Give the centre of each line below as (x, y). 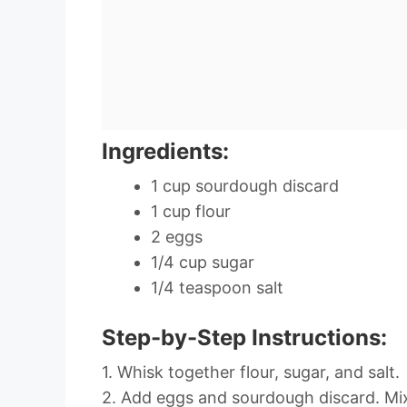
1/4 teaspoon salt (217, 287)
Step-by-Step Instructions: (244, 337)
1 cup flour (191, 211)
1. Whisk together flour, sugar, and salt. (251, 372)
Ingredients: (165, 151)
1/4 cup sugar (203, 262)
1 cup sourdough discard (245, 185)
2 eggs (177, 236)
